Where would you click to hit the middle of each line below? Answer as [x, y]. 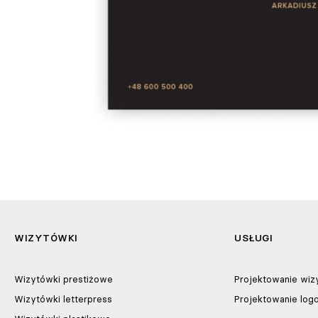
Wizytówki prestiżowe [64, 279]
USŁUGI [253, 238]
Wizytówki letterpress [63, 299]
